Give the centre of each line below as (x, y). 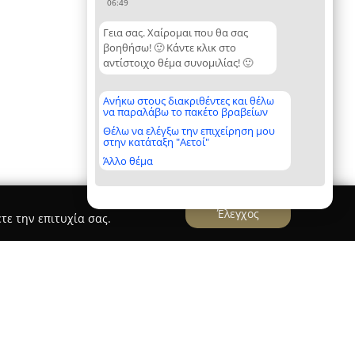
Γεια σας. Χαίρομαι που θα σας (176, 32)
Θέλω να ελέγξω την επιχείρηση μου (189, 131)
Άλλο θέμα (128, 161)
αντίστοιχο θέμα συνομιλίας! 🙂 (178, 63)
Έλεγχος (238, 213)
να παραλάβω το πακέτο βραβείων (185, 112)
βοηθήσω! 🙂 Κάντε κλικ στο (170, 48)
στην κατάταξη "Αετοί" (156, 142)
